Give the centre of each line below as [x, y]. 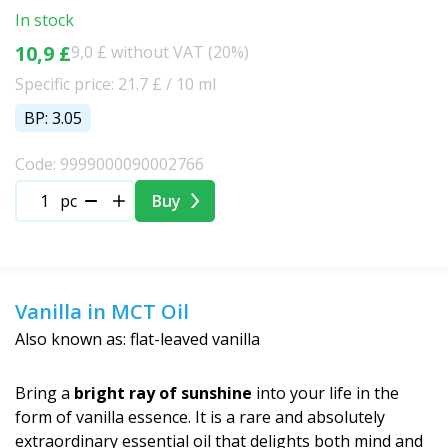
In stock [44, 19]
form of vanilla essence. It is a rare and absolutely [200, 416]
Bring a [44, 392]
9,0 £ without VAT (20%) [160, 51]
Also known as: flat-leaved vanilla [137, 338]
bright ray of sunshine [163, 392]
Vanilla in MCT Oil [102, 311]
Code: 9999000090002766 [109, 163]
